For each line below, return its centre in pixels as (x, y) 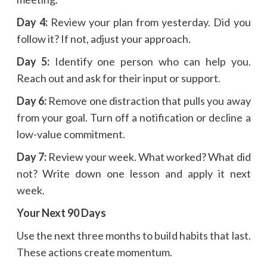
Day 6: (31, 100)
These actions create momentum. (94, 252)
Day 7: (31, 156)
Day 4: (32, 22)
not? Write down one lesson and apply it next (133, 173)
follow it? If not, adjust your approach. (103, 38)
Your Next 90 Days (61, 212)
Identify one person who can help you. (150, 61)
